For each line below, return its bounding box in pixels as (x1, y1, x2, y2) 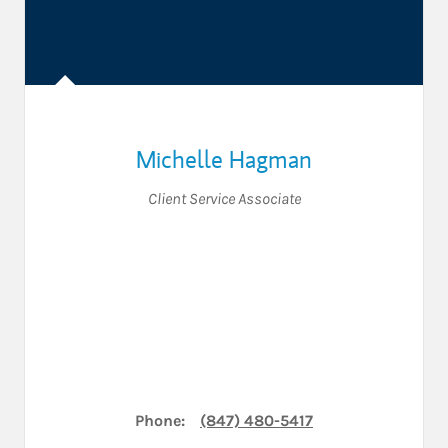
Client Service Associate (147, 188, 301, 208)
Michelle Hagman (136, 142, 312, 175)
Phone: (135, 410, 185, 430)
